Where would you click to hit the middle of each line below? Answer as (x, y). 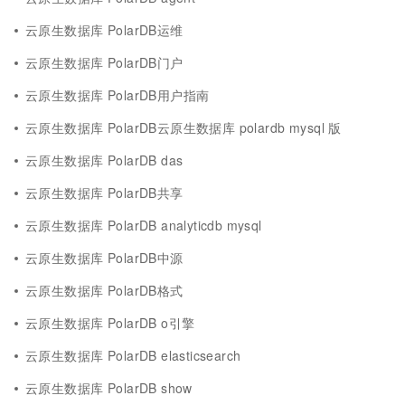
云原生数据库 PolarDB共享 (104, 193)
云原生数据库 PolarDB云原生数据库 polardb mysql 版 (184, 127)
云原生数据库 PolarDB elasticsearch (133, 355)
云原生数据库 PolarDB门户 (104, 62)
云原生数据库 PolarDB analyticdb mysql (144, 225)
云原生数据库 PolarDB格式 (104, 290)
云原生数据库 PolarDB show (109, 388)
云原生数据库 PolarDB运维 (104, 30)
